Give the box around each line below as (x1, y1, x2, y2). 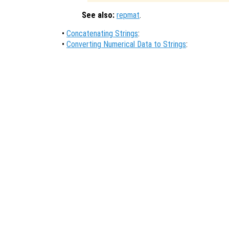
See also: (82, 10, 114, 20)
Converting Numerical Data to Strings (66, 39, 186, 50)
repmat (117, 10, 140, 20)
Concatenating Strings (66, 29, 138, 39)
